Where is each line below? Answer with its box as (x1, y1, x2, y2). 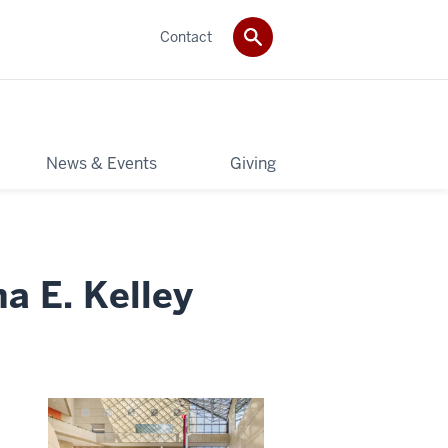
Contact (160, 27, 212, 46)
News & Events (46, 152, 158, 174)
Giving (230, 152, 276, 174)
